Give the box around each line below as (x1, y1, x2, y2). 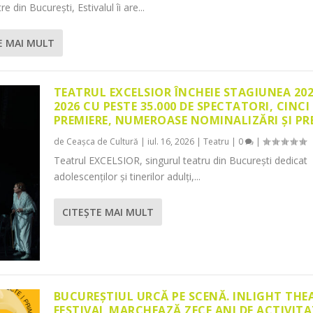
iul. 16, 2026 (147, 136, 194, 148)
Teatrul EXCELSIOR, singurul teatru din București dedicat (53, 154, 307, 168)
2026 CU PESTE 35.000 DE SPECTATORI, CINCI (53, 99, 310, 115)
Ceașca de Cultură (66, 136, 138, 148)
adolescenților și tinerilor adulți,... (53, 170, 201, 184)
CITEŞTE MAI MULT (61, 205, 154, 219)
